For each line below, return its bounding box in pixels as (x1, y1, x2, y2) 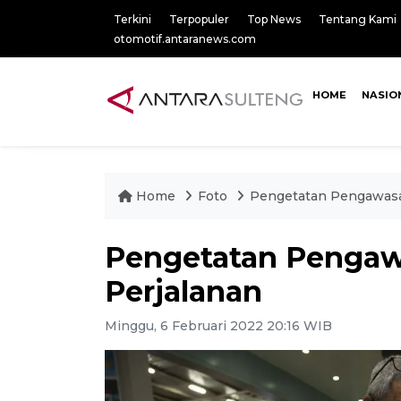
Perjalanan (105, 274, 262, 309)
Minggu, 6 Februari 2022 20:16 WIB (105, 318, 332, 334)
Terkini (114, 13, 151, 26)
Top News (247, 13, 301, 26)
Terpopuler (169, 13, 229, 26)
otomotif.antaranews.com (114, 32, 256, 46)
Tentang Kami (319, 13, 397, 26)
